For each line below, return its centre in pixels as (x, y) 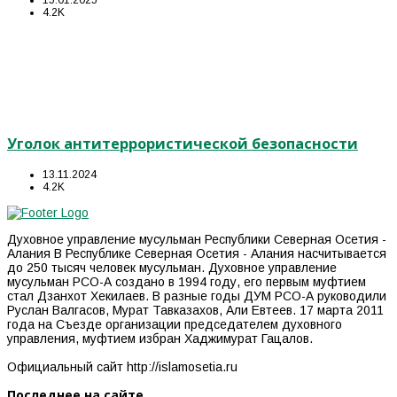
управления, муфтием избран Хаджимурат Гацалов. (160, 338)
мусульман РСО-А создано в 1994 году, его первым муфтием (187, 281)
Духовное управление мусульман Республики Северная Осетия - (197, 239)
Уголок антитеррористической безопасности (183, 144)
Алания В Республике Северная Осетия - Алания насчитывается (197, 253)
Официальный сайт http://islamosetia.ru (122, 366)
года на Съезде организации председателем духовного (175, 324)
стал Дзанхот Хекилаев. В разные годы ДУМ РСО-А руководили (197, 296)
